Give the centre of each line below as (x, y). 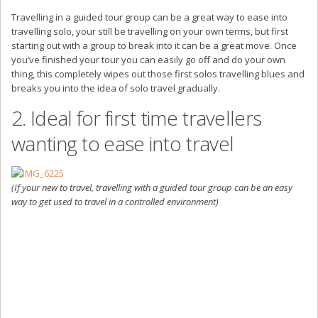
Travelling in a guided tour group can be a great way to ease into (149, 17)
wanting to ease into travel (123, 143)
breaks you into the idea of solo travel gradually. (116, 88)
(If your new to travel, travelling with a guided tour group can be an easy (152, 187)
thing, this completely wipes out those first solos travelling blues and (158, 73)
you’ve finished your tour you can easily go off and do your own (148, 59)
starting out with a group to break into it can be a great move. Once (154, 45)
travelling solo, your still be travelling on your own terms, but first (150, 31)
